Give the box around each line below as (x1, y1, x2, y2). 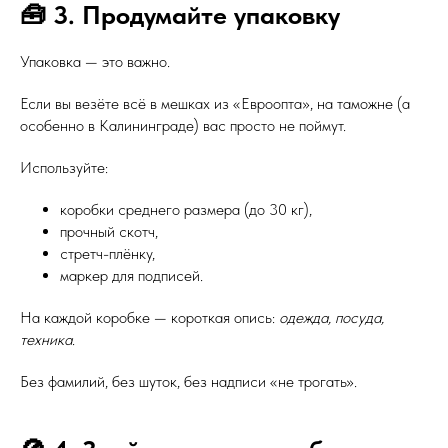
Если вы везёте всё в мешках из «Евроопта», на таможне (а (20, 94, 410, 113)
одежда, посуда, (279, 308, 384, 327)
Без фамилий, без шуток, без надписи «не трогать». (20, 372, 357, 391)
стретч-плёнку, (60, 244, 155, 263)
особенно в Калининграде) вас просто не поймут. (20, 116, 346, 135)
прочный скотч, (60, 222, 158, 241)
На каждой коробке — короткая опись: (20, 308, 279, 327)
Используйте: (20, 158, 108, 177)
